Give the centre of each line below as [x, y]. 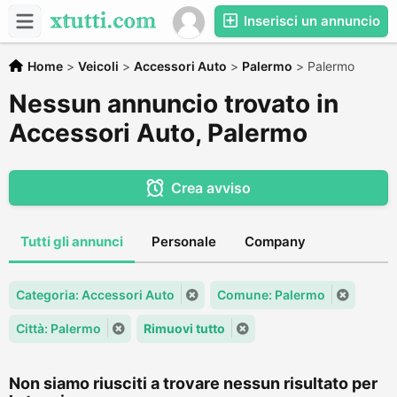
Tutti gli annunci [72, 241]
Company [275, 241]
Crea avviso [210, 188]
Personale [184, 241]
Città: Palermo [58, 328]
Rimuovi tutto [184, 328]
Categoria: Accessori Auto [95, 295]
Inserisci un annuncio [310, 21]
